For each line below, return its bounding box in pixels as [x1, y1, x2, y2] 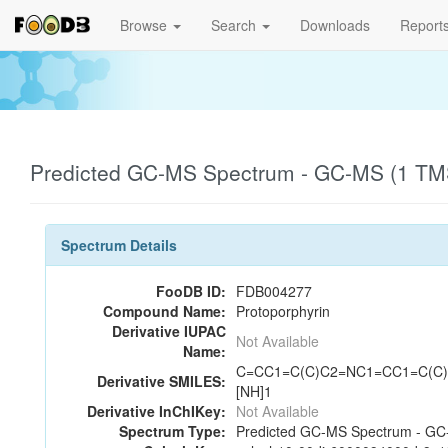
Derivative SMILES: [97, 371, 226, 391]
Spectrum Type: [119, 421, 226, 441]
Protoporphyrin [236, 301, 330, 321]
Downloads [300, 15, 370, 35]
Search [211, 15, 260, 35]
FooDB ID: [156, 281, 226, 301]
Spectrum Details [61, 235, 177, 255]
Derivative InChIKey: [87, 401, 226, 421]
